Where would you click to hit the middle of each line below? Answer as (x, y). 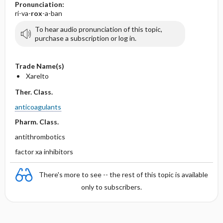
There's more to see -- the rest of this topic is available (123, 174)
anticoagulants (38, 107)
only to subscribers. (111, 187)
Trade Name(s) (39, 66)
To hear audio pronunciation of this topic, (98, 29)
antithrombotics (40, 137)
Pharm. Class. (37, 122)
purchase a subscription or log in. (85, 38)
